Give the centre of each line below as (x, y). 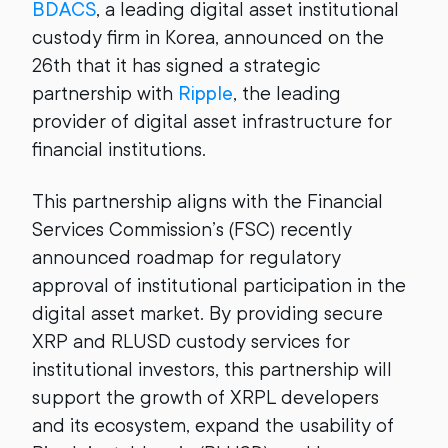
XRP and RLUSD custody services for (191, 341)
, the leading (287, 93)
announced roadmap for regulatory (186, 257)
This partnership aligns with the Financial (207, 201)
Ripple (205, 93)
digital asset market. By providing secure (207, 313)
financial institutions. (119, 149)
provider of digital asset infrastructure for (212, 121)
